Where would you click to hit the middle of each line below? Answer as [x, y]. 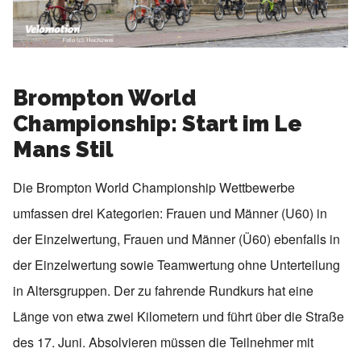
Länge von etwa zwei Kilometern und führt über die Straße [178, 317]
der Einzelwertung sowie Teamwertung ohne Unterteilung [176, 265]
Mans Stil [63, 149]
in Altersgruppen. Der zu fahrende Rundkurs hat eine [163, 291]
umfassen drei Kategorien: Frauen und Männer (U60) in [170, 214]
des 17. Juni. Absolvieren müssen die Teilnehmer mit [163, 342]
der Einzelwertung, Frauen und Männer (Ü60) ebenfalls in [176, 239]
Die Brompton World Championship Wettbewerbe [154, 188]
